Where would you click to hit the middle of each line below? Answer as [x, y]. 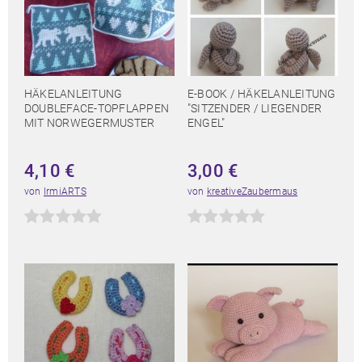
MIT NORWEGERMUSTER [90, 123]
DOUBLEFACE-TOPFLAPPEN [97, 109]
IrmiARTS [65, 192]
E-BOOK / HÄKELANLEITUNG [262, 94]
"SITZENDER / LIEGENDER [255, 109]
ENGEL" [206, 123]
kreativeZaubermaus [252, 192]
